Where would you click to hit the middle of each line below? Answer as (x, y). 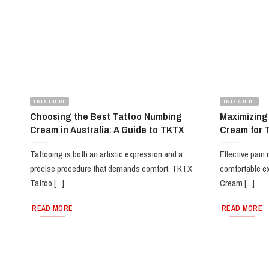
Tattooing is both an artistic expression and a (107, 154)
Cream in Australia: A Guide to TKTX (107, 129)
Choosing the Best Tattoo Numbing (106, 116)
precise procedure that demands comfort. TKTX (111, 169)
